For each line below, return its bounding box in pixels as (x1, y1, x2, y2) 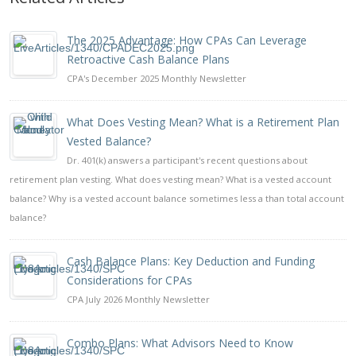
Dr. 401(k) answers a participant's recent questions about (67, 154, 308, 166)
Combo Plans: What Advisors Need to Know (67, 335, 293, 350)
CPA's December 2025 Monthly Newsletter (67, 72, 246, 84)
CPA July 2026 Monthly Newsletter (67, 293, 210, 305)
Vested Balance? (67, 133, 151, 149)
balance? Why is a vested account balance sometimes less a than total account (10, 192, 344, 204)
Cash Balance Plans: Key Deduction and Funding (67, 253, 315, 269)
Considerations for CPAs (67, 273, 192, 288)
